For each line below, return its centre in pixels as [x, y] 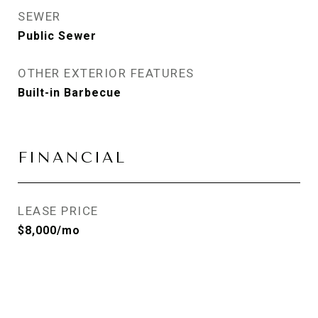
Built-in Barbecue [70, 93]
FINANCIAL [72, 158]
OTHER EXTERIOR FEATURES [106, 73]
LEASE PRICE [58, 211]
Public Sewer [57, 36]
